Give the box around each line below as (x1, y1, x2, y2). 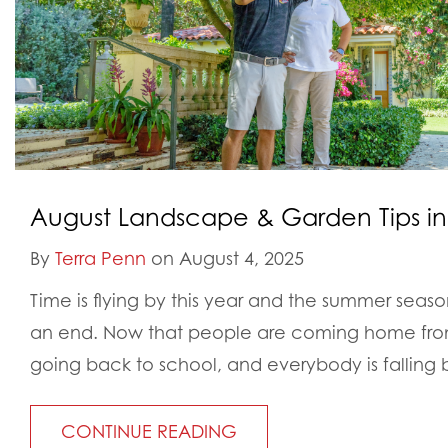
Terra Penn (55, 247, 146, 270)
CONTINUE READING (61, 420, 237, 443)
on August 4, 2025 (146, 247, 304, 270)
